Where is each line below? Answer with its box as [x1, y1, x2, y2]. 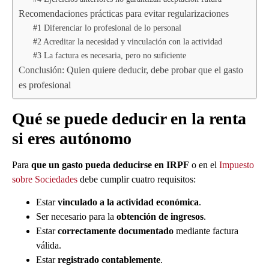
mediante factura [174, 226, 238, 237]
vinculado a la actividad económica [55, 197, 199, 208]
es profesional [19, 79, 71, 90]
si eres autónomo [12, 128, 131, 148]
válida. [36, 240, 61, 251]
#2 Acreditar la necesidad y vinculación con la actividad [33, 36, 222, 46]
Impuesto [219, 159, 254, 170]
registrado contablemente [58, 255, 160, 265]
